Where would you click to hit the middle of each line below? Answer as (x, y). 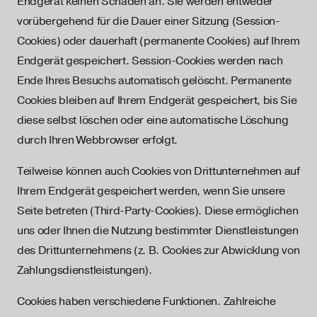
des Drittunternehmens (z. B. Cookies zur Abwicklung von (158, 250)
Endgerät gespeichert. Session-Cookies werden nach (150, 61)
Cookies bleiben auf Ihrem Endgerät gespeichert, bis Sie (157, 100)
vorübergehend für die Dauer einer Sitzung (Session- (149, 21)
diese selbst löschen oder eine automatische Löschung (153, 120)
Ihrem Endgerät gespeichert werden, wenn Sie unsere (151, 191)
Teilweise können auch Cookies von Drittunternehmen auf (158, 171)
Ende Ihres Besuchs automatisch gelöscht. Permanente (154, 81)
